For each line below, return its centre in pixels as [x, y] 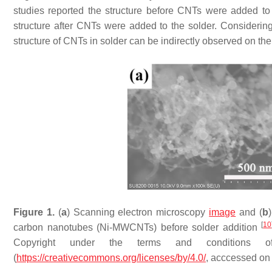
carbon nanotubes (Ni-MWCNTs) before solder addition [138, 227]
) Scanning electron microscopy [138, 212]
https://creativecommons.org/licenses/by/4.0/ [111, 257]
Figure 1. [34, 212]
